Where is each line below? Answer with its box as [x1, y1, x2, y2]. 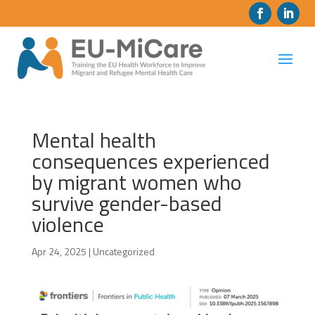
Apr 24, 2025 [31, 243, 86, 259]
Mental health [31, 123, 156, 156]
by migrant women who [31, 165, 242, 198]
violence [31, 207, 104, 240]
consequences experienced [31, 144, 270, 177]
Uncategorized [92, 243, 155, 259]
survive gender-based [31, 186, 222, 219]
